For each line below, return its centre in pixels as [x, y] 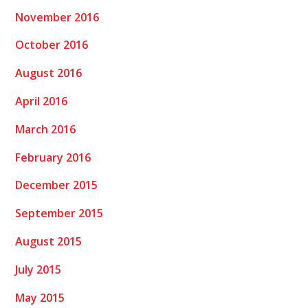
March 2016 [46, 129]
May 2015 [40, 297]
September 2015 [59, 213]
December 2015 [57, 185]
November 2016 [57, 17]
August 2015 [49, 241]
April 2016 [42, 101]
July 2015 [38, 269]
